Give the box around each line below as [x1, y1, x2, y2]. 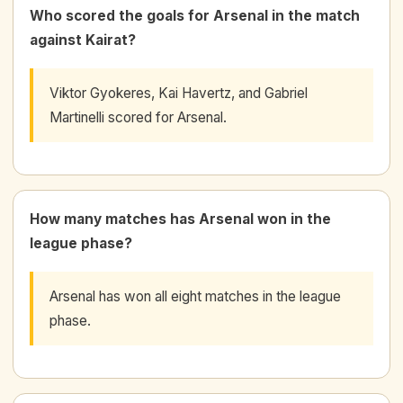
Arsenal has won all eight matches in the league [49, 287, 341, 305]
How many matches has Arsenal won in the [30, 210, 331, 228]
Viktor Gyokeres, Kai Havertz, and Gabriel [49, 84, 308, 102]
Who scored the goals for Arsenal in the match [30, 6, 360, 24]
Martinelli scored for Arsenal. [49, 108, 227, 126]
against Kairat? [30, 31, 136, 49]
